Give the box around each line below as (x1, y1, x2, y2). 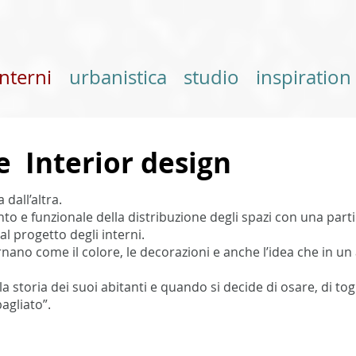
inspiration (255, 64, 351, 90)
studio (183, 64, 239, 90)
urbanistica (68, 64, 167, 90)
